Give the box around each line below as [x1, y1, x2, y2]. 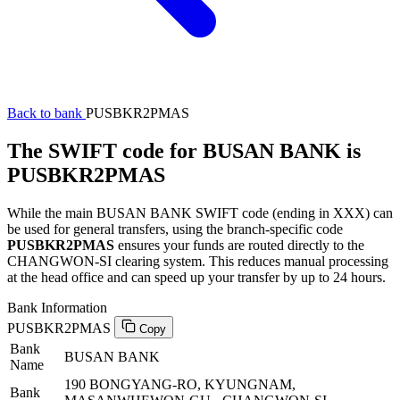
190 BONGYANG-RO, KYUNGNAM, [64, 376, 296, 392]
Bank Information [7, 299, 107, 315]
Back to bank [7, 105, 86, 121]
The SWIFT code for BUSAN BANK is [7, 138, 361, 162]
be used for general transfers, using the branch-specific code [7, 221, 343, 237]
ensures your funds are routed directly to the [114, 237, 364, 253]
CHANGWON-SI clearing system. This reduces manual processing [7, 253, 388, 269]
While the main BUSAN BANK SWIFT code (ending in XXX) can [7, 204, 393, 221]
